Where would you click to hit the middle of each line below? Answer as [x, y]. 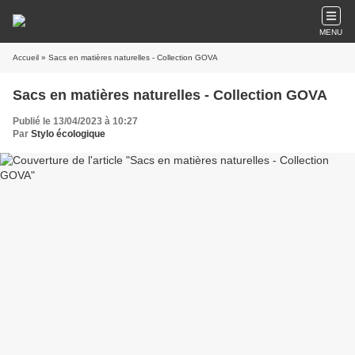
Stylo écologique [68, 134]
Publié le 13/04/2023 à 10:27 [75, 121]
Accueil [26, 57]
